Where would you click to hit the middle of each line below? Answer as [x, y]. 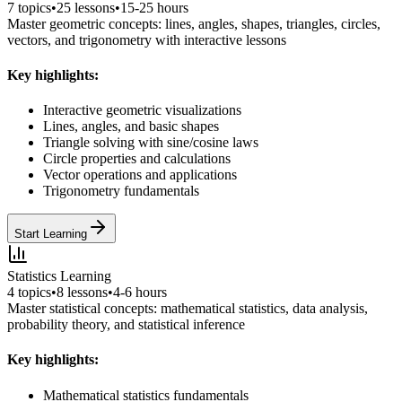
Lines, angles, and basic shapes [131, 127]
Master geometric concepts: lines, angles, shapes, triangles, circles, [194, 23]
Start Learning [51, 234]
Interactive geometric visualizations [142, 110]
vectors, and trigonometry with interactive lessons [147, 39]
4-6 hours [140, 293]
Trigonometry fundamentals [121, 191]
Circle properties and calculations [137, 159]
